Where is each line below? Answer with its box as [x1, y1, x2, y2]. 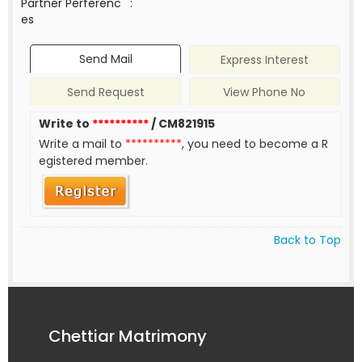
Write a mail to [39, 136, 126, 153]
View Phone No [223, 84, 306, 101]
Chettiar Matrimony [48, 324, 207, 347]
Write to [39, 116, 93, 133]
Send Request [66, 84, 145, 101]
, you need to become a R [182, 136, 329, 153]
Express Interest [220, 52, 309, 69]
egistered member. [39, 153, 149, 170]
